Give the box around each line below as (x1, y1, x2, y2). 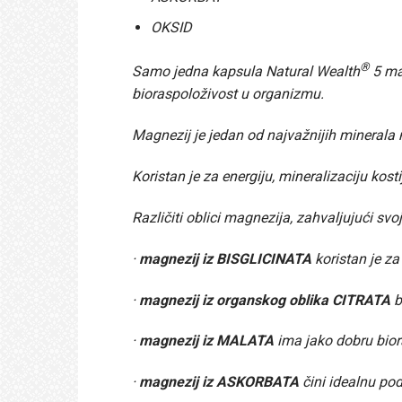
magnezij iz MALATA (135, 332, 274, 350)
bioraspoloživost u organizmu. (132, 85, 324, 103)
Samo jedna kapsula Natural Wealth (132, 63, 360, 81)
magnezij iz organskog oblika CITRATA (139, 291, 390, 309)
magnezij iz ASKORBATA (139, 373, 299, 391)
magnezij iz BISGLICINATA (135, 249, 311, 267)
